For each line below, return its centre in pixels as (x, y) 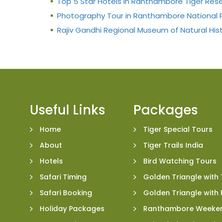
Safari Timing (63, 177)
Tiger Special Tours (178, 129)
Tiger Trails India (173, 145)
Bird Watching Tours (180, 161)
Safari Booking (66, 193)
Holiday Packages (72, 208)
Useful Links (67, 110)
